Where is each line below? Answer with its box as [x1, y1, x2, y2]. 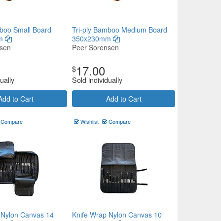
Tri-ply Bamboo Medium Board [72, 25, 167, 35]
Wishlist [79, 117, 99, 125]
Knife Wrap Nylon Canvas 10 [72, 210, 162, 220]
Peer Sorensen [72, 42, 119, 52]
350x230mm [72, 34, 113, 43]
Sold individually [72, 74, 122, 85]
